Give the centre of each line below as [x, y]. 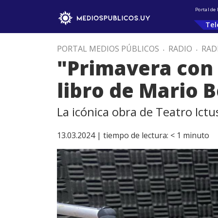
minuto [196, 135]
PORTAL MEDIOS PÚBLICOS [108, 49]
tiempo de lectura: [136, 135]
